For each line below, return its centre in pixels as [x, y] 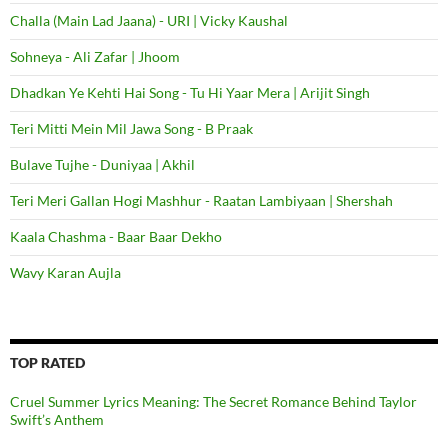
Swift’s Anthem [57, 419]
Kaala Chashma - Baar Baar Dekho [116, 236]
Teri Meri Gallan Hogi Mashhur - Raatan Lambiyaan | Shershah [201, 200]
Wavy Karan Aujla [65, 272]
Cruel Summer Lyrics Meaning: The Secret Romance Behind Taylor [213, 401]
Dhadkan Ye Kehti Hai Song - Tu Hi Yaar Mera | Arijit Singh [190, 92]
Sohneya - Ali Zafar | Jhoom [95, 56]
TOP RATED [47, 362]
